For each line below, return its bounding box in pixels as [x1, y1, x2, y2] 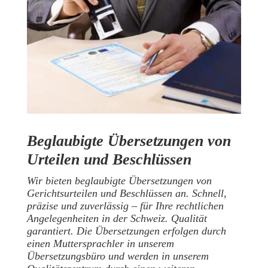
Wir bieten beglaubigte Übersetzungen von [26, 174, 212, 187]
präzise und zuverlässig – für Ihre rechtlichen [26, 199, 224, 212]
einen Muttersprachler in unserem [26, 237, 174, 249]
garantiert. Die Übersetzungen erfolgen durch [26, 224, 226, 237]
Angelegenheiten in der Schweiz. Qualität [26, 212, 207, 224]
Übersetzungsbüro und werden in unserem [26, 249, 209, 262]
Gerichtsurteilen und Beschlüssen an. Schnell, [26, 187, 227, 199]
